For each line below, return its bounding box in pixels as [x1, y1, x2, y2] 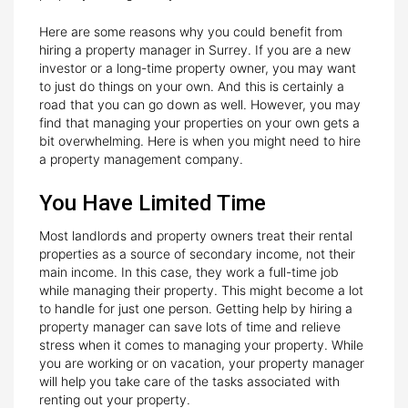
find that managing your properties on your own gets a [39, 114, 360, 130]
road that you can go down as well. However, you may [39, 96, 361, 112]
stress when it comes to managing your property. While [39, 336, 363, 352]
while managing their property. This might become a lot [39, 281, 363, 298]
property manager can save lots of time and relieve [39, 318, 341, 334]
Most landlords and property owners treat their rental [39, 227, 352, 243]
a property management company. [39, 150, 243, 167]
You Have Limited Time [39, 189, 266, 216]
